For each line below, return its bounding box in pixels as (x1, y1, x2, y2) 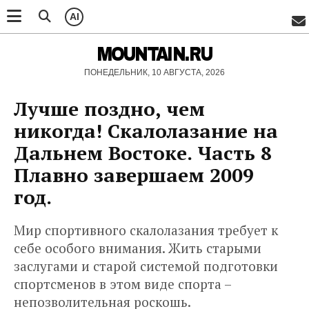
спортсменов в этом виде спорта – (14, 275, 231, 292)
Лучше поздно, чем (14, 96, 205, 121)
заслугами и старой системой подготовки (14, 257, 278, 275)
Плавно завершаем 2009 (14, 162, 254, 188)
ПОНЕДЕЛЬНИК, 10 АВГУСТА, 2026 (84, 68, 225, 77)
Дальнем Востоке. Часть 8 (14, 140, 272, 166)
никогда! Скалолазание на (14, 118, 278, 143)
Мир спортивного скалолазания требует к (14, 221, 278, 239)
